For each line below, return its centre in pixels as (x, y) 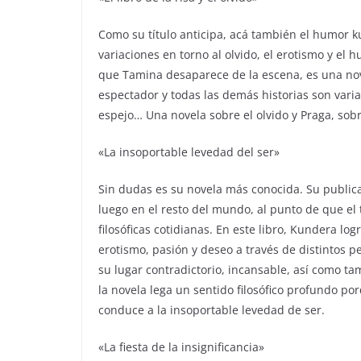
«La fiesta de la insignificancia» (181, 347)
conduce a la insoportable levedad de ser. (212, 310)
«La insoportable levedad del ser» (189, 152)
